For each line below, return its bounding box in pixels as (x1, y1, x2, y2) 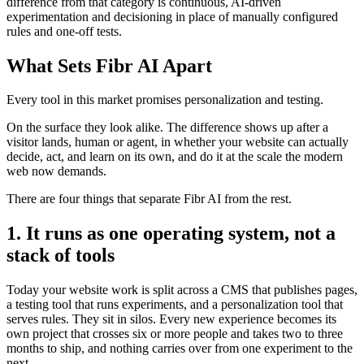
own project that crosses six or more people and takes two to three (6, 327, 343, 341)
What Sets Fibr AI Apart (6, 54, 212, 76)
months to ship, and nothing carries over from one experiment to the (6, 341, 353, 356)
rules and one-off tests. (6, 24, 122, 38)
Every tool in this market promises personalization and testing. (6, 93, 323, 107)
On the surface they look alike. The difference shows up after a (6, 120, 328, 135)
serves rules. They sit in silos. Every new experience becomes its (6, 312, 336, 327)
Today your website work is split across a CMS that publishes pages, (6, 283, 357, 297)
